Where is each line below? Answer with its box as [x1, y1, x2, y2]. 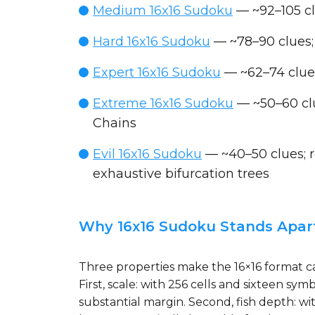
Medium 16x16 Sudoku [93, 3, 233, 18]
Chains [93, 115, 136, 131]
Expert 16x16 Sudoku [93, 65, 221, 80]
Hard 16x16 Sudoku [93, 34, 210, 49]
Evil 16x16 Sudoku [93, 146, 202, 162]
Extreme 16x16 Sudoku [93, 96, 233, 111]
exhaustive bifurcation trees [93, 166, 269, 181]
